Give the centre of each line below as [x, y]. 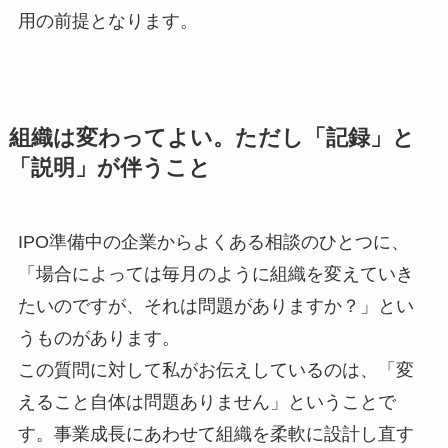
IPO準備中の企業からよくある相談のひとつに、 [213, 241]
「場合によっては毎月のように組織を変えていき [215, 273]
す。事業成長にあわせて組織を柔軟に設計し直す [215, 433]
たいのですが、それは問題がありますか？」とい [215, 305]
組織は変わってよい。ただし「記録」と [211, 137]
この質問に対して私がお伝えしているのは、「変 [215, 369]
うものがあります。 [98, 337]
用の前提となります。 [107, 20]
